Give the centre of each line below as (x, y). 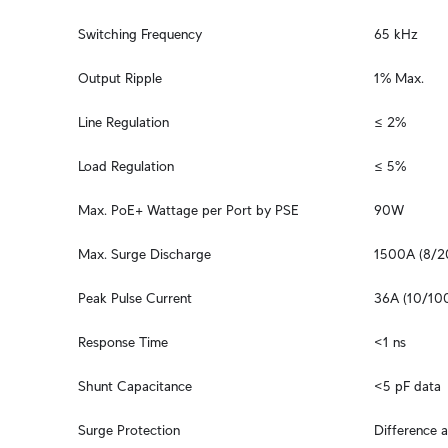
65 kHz (396, 34)
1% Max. (399, 78)
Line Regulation (123, 122)
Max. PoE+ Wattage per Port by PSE (188, 210)
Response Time (123, 342)
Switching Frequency (140, 34)
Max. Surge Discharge (144, 254)
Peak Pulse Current (135, 298)
